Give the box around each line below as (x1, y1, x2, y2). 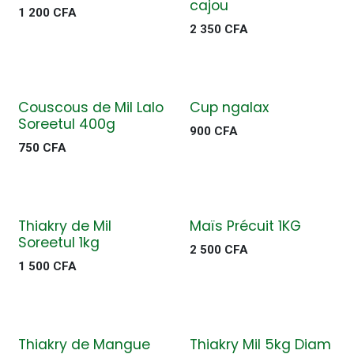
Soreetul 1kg (18, 233, 100, 252)
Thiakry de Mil (18, 217, 111, 235)
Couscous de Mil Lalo (18, 98, 164, 117)
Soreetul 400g (18, 115, 115, 134)
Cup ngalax (189, 98, 269, 117)
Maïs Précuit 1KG (189, 217, 301, 235)
